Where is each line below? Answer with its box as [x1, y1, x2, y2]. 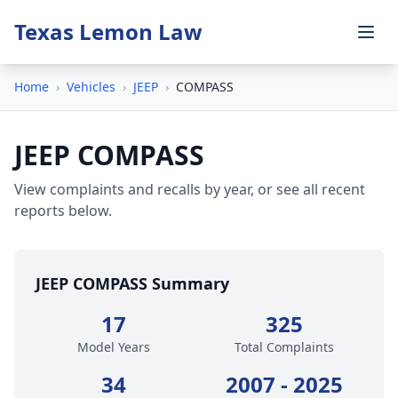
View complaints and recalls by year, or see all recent [14, 179, 365, 199]
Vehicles [67, 78, 115, 95]
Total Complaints [235, 338, 334, 355]
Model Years [77, 338, 150, 355]
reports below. [14, 201, 112, 220]
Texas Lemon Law [14, 17, 203, 46]
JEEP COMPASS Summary [36, 273, 229, 294]
